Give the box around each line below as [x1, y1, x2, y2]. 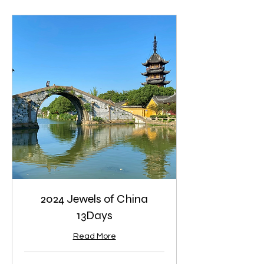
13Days [76, 207, 113, 223]
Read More [72, 232, 116, 240]
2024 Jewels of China [41, 191, 148, 206]
